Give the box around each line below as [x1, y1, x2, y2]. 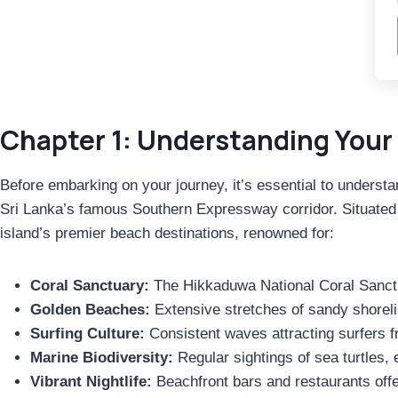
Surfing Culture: [30, 325, 145, 343]
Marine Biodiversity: [30, 349, 173, 367]
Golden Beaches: [30, 301, 150, 319]
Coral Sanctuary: [30, 277, 149, 295]
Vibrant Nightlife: [30, 373, 152, 391]
